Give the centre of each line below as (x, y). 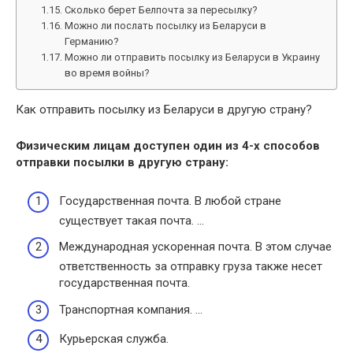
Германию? (91, 41)
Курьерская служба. (114, 339)
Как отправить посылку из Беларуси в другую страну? (164, 110)
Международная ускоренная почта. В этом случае (195, 247)
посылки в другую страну (149, 162)
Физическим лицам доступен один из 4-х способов (168, 146)
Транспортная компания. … (131, 309)
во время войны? (107, 73)
